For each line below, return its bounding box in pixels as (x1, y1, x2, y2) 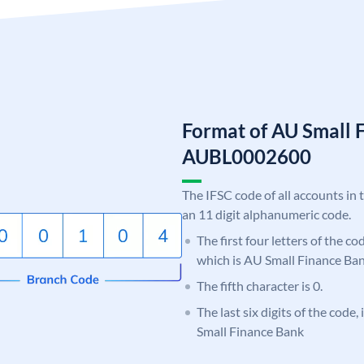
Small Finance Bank (197, 323, 304, 339)
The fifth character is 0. (197, 277, 323, 293)
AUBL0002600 (182, 144, 311, 168)
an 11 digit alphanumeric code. (182, 206, 351, 222)
